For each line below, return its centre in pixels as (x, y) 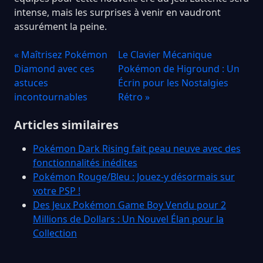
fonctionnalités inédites (85, 162)
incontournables (51, 97)
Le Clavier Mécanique (165, 54)
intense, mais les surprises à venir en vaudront (117, 12)
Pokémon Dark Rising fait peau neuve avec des (137, 148)
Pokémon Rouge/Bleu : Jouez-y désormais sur (134, 176)
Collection (55, 233)
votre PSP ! (57, 190)
